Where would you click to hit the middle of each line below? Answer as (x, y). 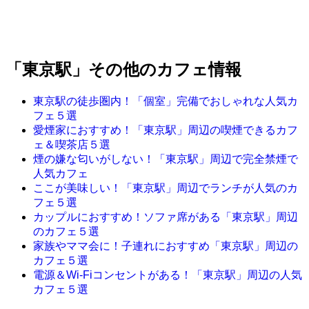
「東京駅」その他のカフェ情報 (123, 70)
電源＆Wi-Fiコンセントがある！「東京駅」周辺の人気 (168, 275)
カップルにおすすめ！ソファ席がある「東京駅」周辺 (166, 217)
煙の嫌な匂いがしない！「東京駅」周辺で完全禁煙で (166, 159)
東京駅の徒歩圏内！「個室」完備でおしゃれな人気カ (166, 101)
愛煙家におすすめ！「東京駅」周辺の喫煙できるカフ (166, 130)
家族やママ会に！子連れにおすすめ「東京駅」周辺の (166, 246)
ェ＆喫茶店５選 (72, 145)
